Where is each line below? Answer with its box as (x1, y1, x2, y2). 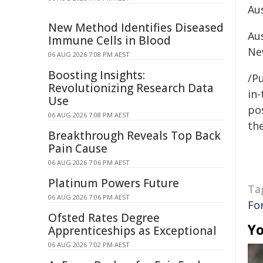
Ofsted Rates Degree (48, 210, 160, 225)
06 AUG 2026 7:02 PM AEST (48, 240, 130, 249)
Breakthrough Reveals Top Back (48, 128, 221, 143)
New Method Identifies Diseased (48, 20, 224, 35)
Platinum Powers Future (48, 176, 179, 191)
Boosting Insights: (48, 68, 145, 83)
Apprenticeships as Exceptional (48, 223, 217, 238)
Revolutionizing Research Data (48, 80, 214, 96)
